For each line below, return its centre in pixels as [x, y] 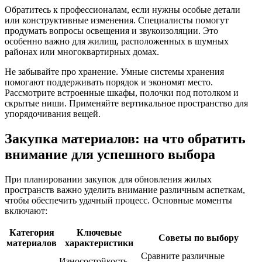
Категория [32, 232]
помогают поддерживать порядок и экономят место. [109, 82]
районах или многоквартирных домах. [82, 51]
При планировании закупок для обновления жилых [108, 179]
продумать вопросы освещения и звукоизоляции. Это [111, 30]
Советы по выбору [198, 237]
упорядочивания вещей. [53, 113]
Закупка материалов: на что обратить [125, 138]
